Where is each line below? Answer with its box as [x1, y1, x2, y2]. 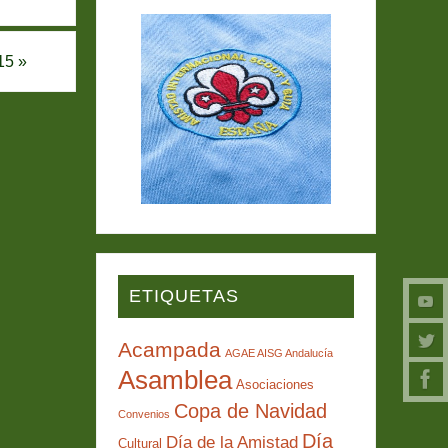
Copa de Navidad [173, 399, 327, 422]
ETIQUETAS [128, 285, 239, 306]
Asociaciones [235, 376, 314, 392]
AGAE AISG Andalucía [224, 346, 333, 359]
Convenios [117, 407, 170, 420]
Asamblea [117, 364, 232, 395]
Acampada [117, 337, 221, 361]
